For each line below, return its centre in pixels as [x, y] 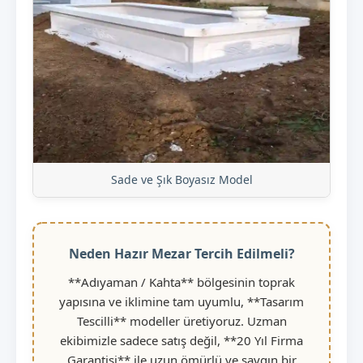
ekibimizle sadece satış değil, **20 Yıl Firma [181, 340]
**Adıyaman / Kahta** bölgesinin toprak [181, 282]
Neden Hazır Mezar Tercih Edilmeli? [181, 253]
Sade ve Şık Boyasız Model [181, 179]
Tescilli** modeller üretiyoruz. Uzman [181, 320]
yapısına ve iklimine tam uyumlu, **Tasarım [181, 301]
